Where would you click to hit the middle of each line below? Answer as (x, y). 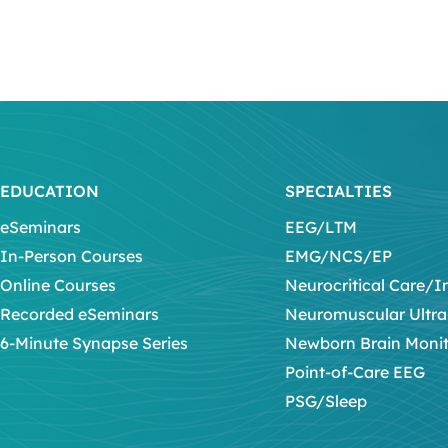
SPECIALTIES (338, 190)
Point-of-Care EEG (355, 371)
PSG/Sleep (326, 400)
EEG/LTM (321, 226)
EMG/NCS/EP (338, 255)
